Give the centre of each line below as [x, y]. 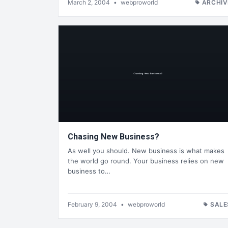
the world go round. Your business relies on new [146, 161]
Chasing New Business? [113, 136]
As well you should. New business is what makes [146, 151]
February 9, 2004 [93, 205]
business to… [89, 171]
